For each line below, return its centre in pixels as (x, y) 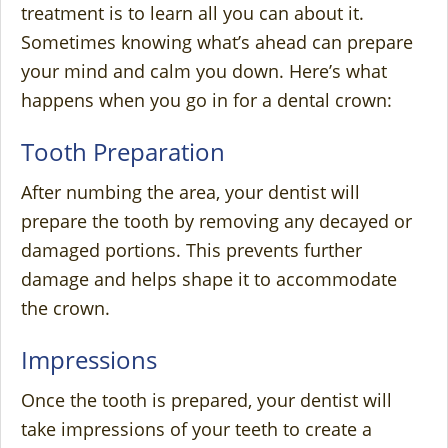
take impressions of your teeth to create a (196, 429)
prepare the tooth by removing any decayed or (216, 221)
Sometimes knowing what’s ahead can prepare (217, 42)
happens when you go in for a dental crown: (206, 100)
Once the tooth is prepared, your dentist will (206, 400)
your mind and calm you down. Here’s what (204, 71)
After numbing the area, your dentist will (190, 192)
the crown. (65, 308)
